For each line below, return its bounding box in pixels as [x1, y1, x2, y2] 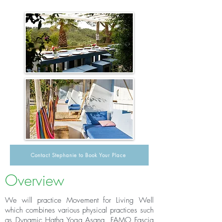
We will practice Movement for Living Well [5, 195, 154, 205]
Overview [5, 170, 64, 190]
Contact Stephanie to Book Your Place [31, 152, 126, 159]
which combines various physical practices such [5, 205, 154, 215]
